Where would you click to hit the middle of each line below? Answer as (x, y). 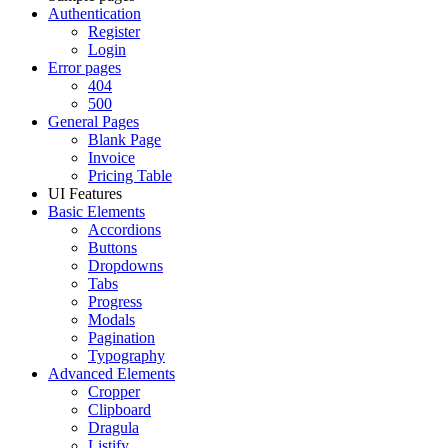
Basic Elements (96, 211)
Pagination (121, 337)
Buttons (112, 247)
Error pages (84, 67)
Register (114, 31)
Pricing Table (130, 175)
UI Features (85, 193)
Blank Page (124, 139)
